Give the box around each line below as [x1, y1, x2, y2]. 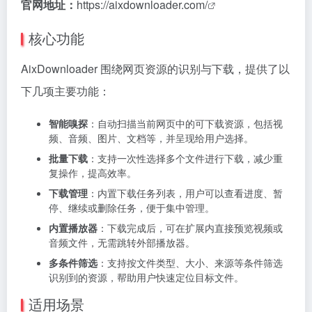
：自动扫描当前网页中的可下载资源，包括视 [88, 116, 283, 131]
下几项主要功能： [21, 83, 110, 100]
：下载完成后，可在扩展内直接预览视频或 [97, 221, 283, 235]
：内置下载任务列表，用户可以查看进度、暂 [88, 186, 283, 201]
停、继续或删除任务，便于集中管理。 [49, 201, 214, 215]
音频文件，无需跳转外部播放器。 [49, 235, 195, 250]
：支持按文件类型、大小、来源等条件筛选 [97, 256, 283, 270]
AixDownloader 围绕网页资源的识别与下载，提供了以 [21, 61, 290, 77]
